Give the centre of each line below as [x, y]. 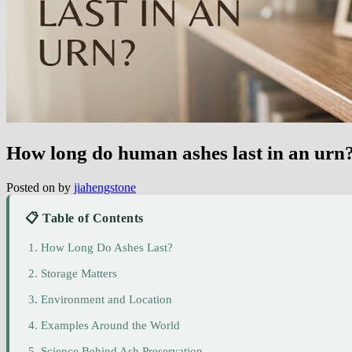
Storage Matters [79, 273]
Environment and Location [106, 299]
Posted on [32, 187]
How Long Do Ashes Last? [107, 247]
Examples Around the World [110, 325]
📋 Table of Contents [84, 218]
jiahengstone [105, 187]
